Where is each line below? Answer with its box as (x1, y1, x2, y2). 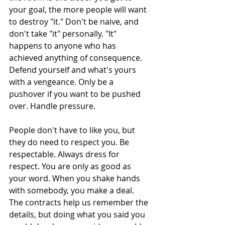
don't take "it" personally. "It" (9, 28, 119, 39)
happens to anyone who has (9, 40, 118, 51)
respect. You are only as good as (9, 160, 133, 172)
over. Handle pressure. (9, 100, 95, 111)
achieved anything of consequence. (9, 52, 144, 63)
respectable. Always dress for (9, 148, 122, 160)
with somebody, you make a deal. (9, 184, 136, 196)
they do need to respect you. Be (9, 136, 131, 148)
